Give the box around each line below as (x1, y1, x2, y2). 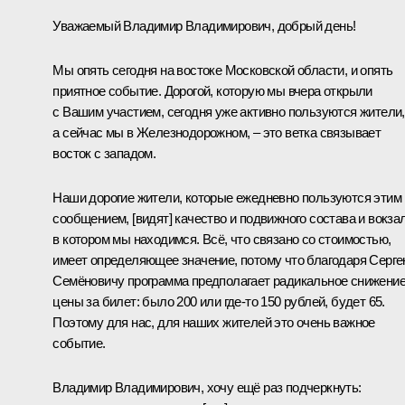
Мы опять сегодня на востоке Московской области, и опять (52, 61, 393, 78)
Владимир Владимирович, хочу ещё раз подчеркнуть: (52, 379, 362, 395)
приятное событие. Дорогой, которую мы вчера (52, 82, 324, 99)
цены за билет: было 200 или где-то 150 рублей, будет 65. (52, 293, 385, 309)
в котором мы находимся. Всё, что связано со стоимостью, (52, 231, 391, 247)
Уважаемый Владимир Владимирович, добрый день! (52, 17, 356, 33)
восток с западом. (52, 145, 156, 161)
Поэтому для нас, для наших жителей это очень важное (52, 314, 375, 330)
